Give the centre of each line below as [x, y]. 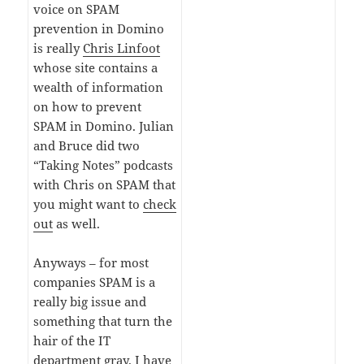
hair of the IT [72, 340]
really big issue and [90, 301]
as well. [77, 223]
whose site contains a [96, 67]
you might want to [89, 204]
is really [58, 48]
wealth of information [99, 87]
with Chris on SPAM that [105, 184]
